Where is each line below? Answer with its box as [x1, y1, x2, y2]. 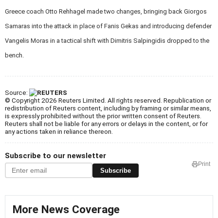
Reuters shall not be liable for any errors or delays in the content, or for [5, 120, 208, 128]
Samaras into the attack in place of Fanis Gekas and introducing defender [5, 22, 212, 30]
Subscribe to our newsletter [5, 151, 106, 161]
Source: [5, 89, 29, 97]
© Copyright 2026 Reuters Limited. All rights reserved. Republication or [5, 96, 211, 105]
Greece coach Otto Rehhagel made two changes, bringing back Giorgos [5, 8, 207, 16]
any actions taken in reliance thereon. [5, 127, 113, 136]
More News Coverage [13, 203, 120, 217]
